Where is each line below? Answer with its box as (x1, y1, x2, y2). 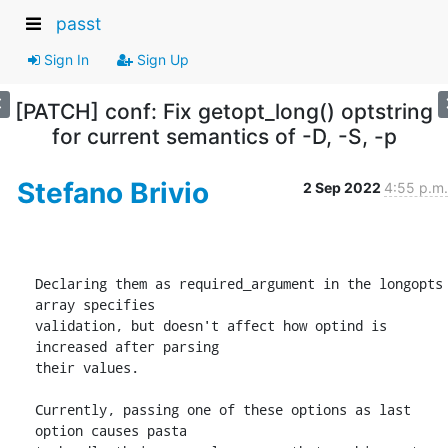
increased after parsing (35, 336, 219, 356)
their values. (35, 357, 139, 377)
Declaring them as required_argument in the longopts (35, 273, 443, 293)
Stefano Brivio (17, 175, 209, 210)
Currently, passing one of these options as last (35, 399, 411, 419)
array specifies (35, 294, 155, 314)
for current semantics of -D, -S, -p (51, 123, 397, 149)
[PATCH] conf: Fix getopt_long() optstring (15, 98, 433, 124)
